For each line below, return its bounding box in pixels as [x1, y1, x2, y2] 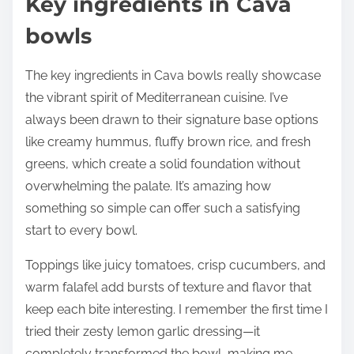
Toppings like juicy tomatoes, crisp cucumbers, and [25, 257, 326, 273]
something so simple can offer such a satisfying [25, 200, 300, 216]
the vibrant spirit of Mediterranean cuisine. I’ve [25, 89, 288, 105]
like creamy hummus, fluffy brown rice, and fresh [25, 134, 311, 149]
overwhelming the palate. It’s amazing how [25, 178, 271, 194]
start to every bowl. [25, 222, 137, 238]
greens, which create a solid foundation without [25, 156, 300, 171]
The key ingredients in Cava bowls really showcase [25, 67, 321, 83]
